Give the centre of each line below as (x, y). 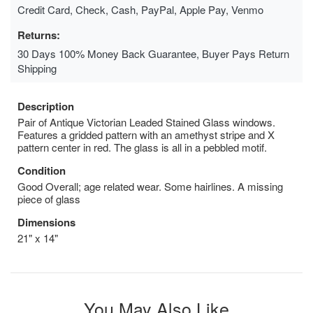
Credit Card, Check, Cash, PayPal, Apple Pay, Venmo (140, 9)
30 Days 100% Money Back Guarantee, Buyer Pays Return (153, 53)
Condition (42, 170)
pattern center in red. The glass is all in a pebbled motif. (142, 147)
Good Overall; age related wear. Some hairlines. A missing (150, 186)
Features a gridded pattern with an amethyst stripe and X (146, 134)
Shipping (37, 68)
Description (46, 106)
